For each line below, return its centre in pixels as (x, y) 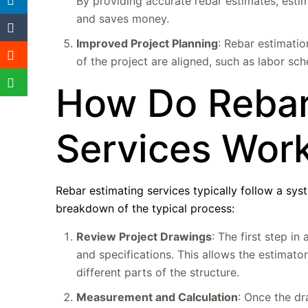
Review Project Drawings (144, 236)
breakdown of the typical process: (145, 208)
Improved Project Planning (147, 43)
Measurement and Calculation (157, 297)
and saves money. (123, 19)
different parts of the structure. (158, 272)
